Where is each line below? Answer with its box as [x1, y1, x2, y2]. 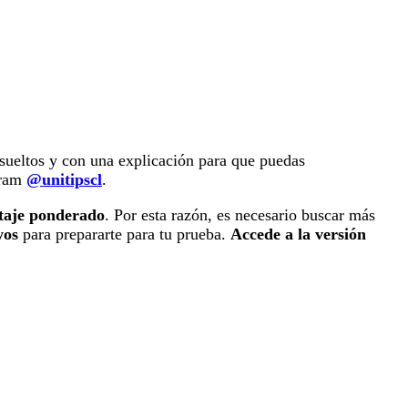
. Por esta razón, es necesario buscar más [105, 206, 375, 225]
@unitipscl [26, 170, 102, 189]
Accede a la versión [230, 225, 366, 244]
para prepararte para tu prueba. [18, 225, 230, 244]
